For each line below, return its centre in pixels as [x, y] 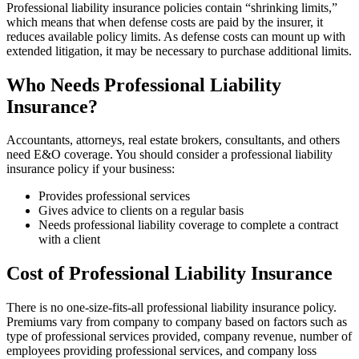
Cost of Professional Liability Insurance [169, 274]
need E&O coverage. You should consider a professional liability [169, 155]
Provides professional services [114, 196]
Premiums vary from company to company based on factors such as [177, 322]
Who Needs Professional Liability [144, 85]
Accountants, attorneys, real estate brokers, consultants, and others [173, 140]
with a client [69, 240]
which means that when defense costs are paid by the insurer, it [165, 22]
